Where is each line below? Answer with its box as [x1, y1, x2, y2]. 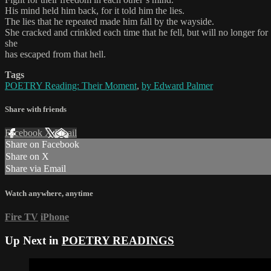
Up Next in [5, 233, 62, 247]
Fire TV [5, 211, 38, 222]
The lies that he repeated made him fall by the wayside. [5, 16, 214, 27]
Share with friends [5, 105, 67, 114]
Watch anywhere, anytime [5, 188, 93, 198]
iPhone [41, 211, 69, 222]
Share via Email [5, 163, 66, 174]
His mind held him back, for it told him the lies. [5, 5, 184, 16]
